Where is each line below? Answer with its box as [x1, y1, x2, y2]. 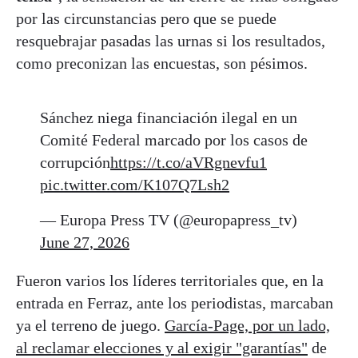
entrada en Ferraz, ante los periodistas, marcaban [16, 294, 333, 312]
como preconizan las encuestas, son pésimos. [16, 54, 308, 73]
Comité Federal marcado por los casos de [40, 131, 308, 149]
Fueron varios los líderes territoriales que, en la [16, 272, 324, 290]
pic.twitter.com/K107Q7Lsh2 [40, 176, 229, 194]
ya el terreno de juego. [16, 316, 165, 335]
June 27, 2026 [40, 233, 129, 252]
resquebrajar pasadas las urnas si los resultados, [16, 32, 325, 50]
